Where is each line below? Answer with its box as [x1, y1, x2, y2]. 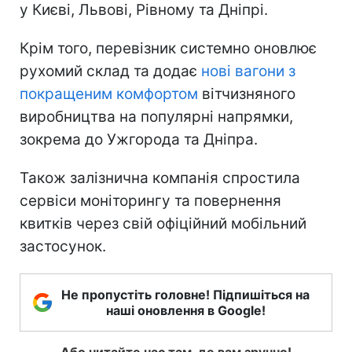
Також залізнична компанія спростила [20, 168, 300, 187]
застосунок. [20, 236, 106, 255]
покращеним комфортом [20, 84, 198, 103]
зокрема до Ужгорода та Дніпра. [20, 130, 258, 148]
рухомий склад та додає [20, 61, 201, 80]
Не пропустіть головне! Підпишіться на [61, 286, 310, 302]
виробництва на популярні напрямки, [20, 107, 293, 126]
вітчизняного [198, 84, 295, 103]
